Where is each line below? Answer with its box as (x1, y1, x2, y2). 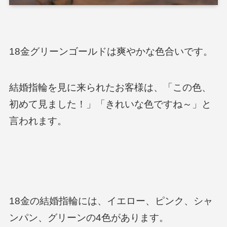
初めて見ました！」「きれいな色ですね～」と (9, 98, 211, 109)
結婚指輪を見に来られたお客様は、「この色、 (9, 82, 211, 93)
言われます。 (9, 115, 67, 126)
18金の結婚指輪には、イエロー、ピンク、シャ (9, 195, 213, 206)
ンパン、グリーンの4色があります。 (9, 212, 169, 223)
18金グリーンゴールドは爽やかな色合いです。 (9, 46, 213, 57)
